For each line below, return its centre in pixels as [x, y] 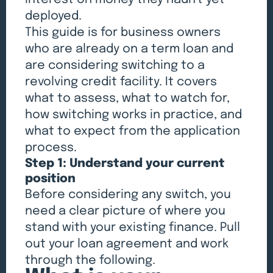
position [51, 179]
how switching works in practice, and [134, 115]
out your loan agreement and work [127, 244]
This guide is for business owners [123, 33]
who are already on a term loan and [129, 49]
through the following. [90, 261]
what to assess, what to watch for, [128, 99]
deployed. [54, 16]
